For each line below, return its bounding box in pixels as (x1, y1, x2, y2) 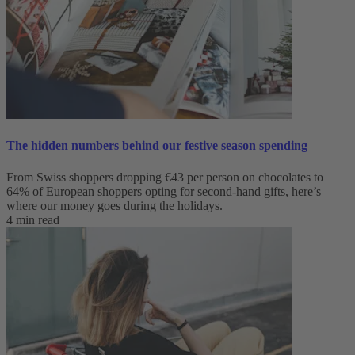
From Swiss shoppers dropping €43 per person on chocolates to (6, 170, 323, 184)
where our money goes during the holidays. (6, 198, 223, 212)
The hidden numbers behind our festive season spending (6, 139, 307, 153)
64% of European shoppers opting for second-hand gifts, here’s (6, 184, 321, 198)
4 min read (6, 212, 59, 227)
